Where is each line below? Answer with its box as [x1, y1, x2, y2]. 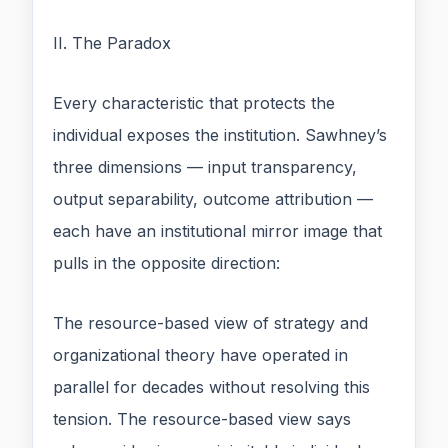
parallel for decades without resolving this [53, 377, 370, 398]
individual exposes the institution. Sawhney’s [53, 125, 387, 146]
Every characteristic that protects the [53, 93, 335, 114]
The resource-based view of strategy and [53, 313, 368, 334]
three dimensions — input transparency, [53, 157, 357, 178]
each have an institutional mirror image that [53, 221, 382, 242]
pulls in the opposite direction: [53, 253, 280, 274]
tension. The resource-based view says [53, 409, 351, 430]
